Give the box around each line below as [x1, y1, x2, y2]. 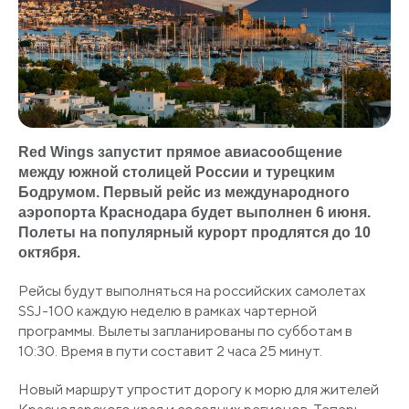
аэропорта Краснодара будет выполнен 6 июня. [18, 204, 371, 221]
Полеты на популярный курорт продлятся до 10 [18, 225, 371, 241]
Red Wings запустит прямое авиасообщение [18, 144, 342, 161]
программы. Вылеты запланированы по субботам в [18, 322, 352, 341]
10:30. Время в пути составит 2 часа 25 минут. [18, 342, 322, 361]
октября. [18, 245, 80, 261]
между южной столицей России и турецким [18, 164, 335, 181]
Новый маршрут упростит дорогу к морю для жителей [18, 381, 379, 399]
